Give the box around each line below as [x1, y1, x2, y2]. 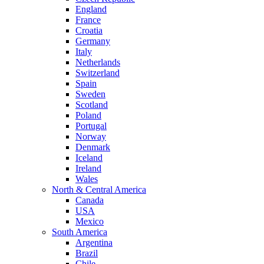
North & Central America [52, 184, 146, 195]
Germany [75, 36, 110, 47]
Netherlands [75, 57, 120, 68]
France [75, 15, 101, 25]
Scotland [75, 100, 108, 110]
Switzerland [75, 68, 120, 78]
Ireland [75, 163, 101, 174]
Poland [75, 110, 101, 121]
